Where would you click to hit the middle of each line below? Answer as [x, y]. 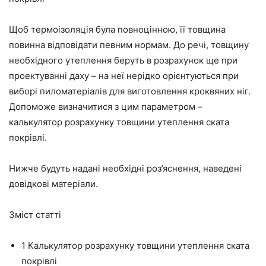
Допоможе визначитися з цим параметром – [106, 106]
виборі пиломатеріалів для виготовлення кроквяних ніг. [130, 91]
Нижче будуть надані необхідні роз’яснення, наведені [125, 168]
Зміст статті [35, 214]
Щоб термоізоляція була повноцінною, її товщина [117, 29]
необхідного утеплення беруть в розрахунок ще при [123, 60]
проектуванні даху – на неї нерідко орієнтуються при [124, 75]
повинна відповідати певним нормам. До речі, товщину [129, 45]
